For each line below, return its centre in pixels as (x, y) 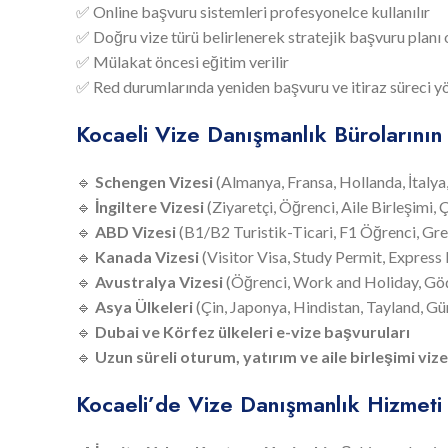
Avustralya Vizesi (159, 281)
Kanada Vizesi (147, 256)
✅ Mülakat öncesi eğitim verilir (182, 61)
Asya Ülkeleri (144, 306)
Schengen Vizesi (154, 181)
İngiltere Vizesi (149, 206)
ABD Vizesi (135, 231)
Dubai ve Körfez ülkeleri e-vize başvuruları (252, 331)
